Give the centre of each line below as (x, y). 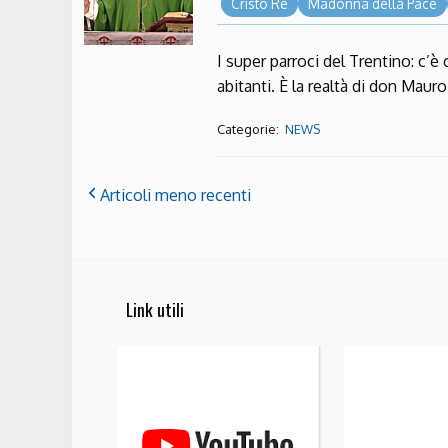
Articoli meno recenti (175, 195)
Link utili (155, 308)
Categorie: (250, 129)
